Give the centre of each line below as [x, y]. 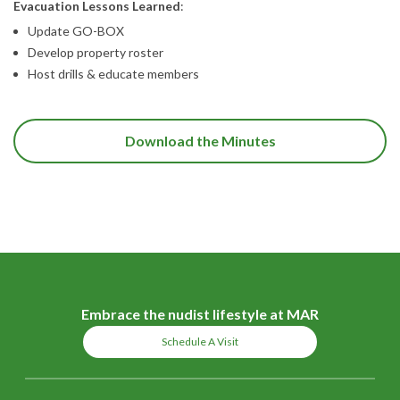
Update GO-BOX [76, 31]
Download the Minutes [200, 141]
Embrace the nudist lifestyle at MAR [200, 313]
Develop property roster [96, 53]
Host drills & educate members [113, 74]
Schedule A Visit [200, 341]
